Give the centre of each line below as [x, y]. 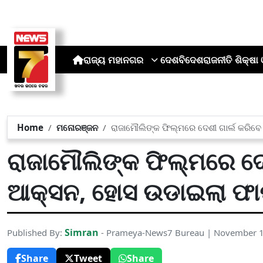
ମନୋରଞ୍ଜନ [77, 127]
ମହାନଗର [125, 60]
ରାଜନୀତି [217, 60]
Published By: [36, 232]
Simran [82, 232]
